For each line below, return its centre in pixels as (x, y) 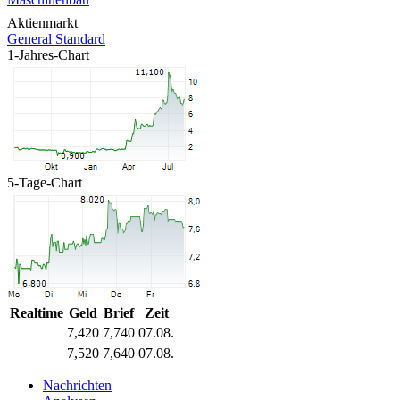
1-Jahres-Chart (48, 54)
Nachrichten (77, 385)
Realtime (37, 312)
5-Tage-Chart (45, 182)
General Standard (56, 38)
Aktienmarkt (42, 22)
